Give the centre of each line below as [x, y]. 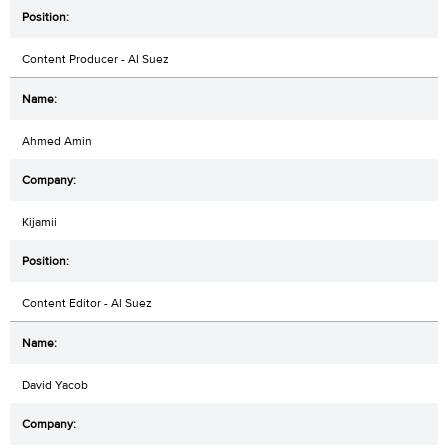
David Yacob [55, 384]
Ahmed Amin [57, 140]
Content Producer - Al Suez [95, 58]
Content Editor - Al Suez [87, 302]
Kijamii [39, 221]
